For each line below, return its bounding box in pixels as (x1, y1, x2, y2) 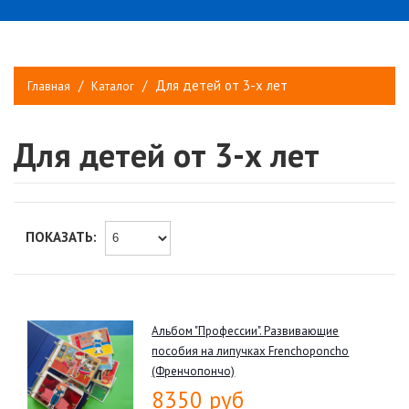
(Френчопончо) (152, 362, 236, 379)
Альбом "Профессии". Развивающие (152, 322, 340, 339)
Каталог (91, 78, 134, 94)
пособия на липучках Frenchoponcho (152, 342, 350, 359)
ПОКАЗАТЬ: (26, 228, 97, 246)
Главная (27, 78, 70, 94)
